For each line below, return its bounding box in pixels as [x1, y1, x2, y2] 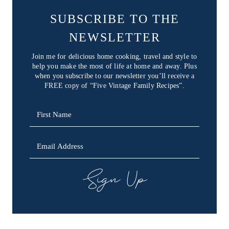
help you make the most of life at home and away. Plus [32, 62, 197, 70]
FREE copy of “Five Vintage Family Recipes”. [44, 81, 185, 89]
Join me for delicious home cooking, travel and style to [32, 52, 197, 60]
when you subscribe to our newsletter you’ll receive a [34, 72, 195, 80]
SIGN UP [97, 175, 132, 185]
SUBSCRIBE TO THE [50, 12, 179, 26]
